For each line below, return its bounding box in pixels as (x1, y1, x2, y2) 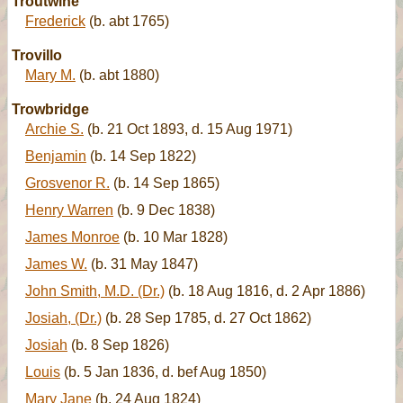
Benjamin (25, 148, 86, 164)
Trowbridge (12, 102, 89, 117)
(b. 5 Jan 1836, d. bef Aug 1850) (60, 364, 266, 380)
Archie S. (25, 121, 84, 137)
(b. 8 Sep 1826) (67, 337, 169, 353)
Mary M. (25, 67, 76, 83)
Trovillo (12, 48, 62, 63)
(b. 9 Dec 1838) (113, 202, 215, 218)
